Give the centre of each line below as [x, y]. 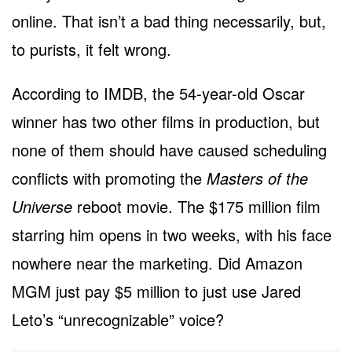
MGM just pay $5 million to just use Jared [156, 291]
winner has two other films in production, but [166, 121]
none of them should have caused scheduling [169, 149]
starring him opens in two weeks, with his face [172, 234]
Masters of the [257, 178]
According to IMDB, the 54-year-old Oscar [158, 93]
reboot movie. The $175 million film [196, 206]
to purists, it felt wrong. [92, 49]
